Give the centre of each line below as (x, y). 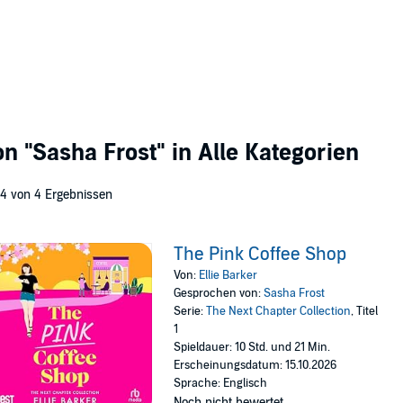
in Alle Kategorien (262, 152)
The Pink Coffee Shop (260, 255)
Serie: (190, 311)
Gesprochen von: (219, 293)
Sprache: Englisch (221, 383)
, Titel (365, 311)
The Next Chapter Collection (279, 311)
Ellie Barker (228, 275)
